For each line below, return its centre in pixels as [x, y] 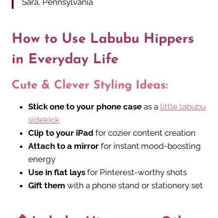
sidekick [44, 120]
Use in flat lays [57, 173]
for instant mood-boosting [150, 146]
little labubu [183, 107]
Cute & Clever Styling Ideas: [90, 86]
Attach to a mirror [64, 146]
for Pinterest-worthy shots [136, 173]
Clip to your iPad [61, 133]
